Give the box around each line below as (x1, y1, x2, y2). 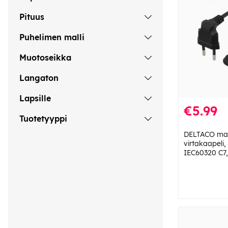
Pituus (19, 12, 44, 22)
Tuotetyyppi (19, 113, 67, 124)
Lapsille (19, 93, 51, 104)
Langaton (19, 73, 59, 83)
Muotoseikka (19, 52, 71, 63)
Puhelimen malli (19, 32, 84, 43)
